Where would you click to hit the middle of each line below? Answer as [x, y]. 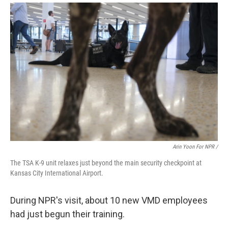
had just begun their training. [67, 214]
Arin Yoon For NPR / [195, 147]
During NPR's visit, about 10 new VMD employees [109, 200]
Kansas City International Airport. [57, 173]
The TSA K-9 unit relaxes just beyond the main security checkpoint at [106, 163]
